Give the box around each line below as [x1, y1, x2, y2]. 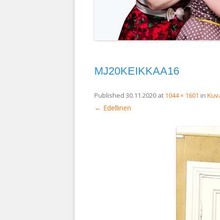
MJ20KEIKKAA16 [94, 65, 179, 78]
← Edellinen [94, 103, 131, 113]
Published [94, 91, 126, 100]
